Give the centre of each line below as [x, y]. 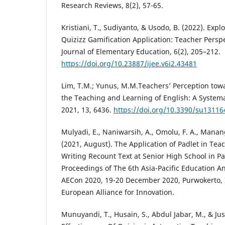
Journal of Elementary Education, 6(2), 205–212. [141, 51]
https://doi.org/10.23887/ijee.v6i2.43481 [129, 63]
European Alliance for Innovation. [118, 192]
